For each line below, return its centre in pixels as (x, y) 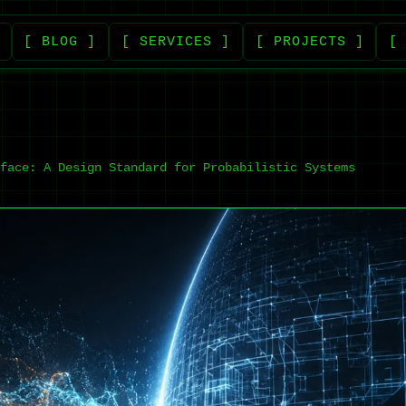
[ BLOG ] (60, 42)
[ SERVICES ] (176, 42)
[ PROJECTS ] (309, 42)
